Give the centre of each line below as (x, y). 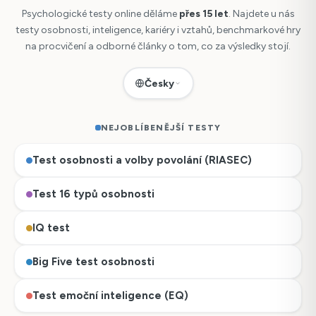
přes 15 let (203, 14)
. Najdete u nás (261, 14)
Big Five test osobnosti (93, 261)
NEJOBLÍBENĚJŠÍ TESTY (161, 128)
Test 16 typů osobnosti (93, 194)
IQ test (51, 227)
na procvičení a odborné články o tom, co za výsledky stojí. (158, 47)
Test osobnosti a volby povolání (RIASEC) (142, 160)
